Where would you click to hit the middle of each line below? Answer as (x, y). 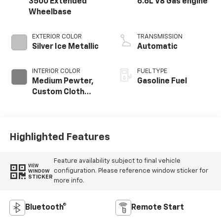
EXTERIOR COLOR (57, 37)
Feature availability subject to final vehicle (117, 161)
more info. (69, 181)
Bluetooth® (46, 207)
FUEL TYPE (152, 71)
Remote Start (158, 207)
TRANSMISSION (160, 37)
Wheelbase (50, 12)
